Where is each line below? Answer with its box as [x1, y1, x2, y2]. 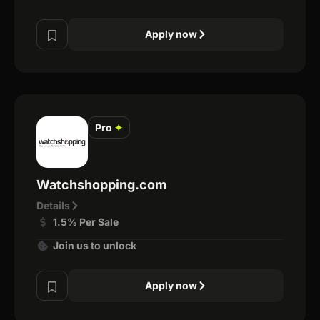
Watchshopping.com [36, 177, 166, 192]
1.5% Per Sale [52, 216, 119, 228]
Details [36, 199, 70, 211]
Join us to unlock [52, 239, 136, 251]
